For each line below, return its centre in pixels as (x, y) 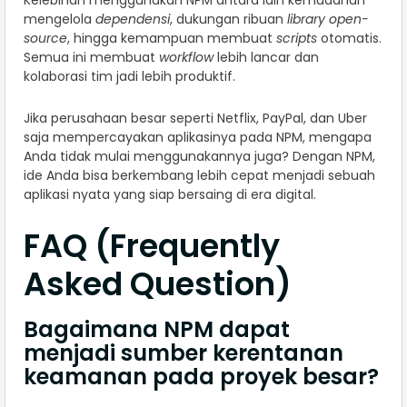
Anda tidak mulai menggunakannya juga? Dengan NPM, (199, 156)
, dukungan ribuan (228, 19)
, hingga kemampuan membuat (172, 38)
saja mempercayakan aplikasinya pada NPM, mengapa (198, 137)
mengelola (60, 19)
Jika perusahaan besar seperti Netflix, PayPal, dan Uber (195, 118)
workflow (186, 57)
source (45, 38)
